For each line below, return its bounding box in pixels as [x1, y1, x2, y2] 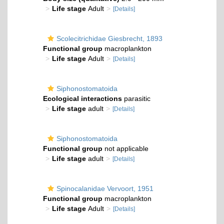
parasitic [122, 94, 150, 102]
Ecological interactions [43, 94, 122, 102]
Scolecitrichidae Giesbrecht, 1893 [56, 34, 162, 42]
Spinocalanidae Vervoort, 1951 [56, 184, 153, 192]
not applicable [102, 144, 148, 152]
